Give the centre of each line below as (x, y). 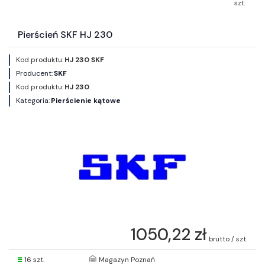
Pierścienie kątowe (86, 100)
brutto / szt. (228, 239)
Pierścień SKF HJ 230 (65, 34)
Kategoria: (33, 100)
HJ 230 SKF (84, 59)
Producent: (34, 73)
